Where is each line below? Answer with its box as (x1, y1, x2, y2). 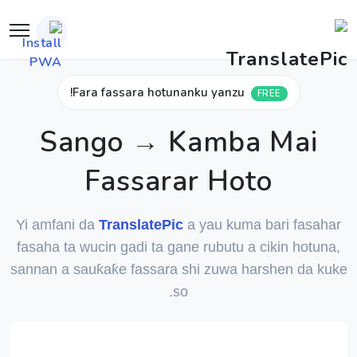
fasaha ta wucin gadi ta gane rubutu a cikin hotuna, (17, 239, 340, 255)
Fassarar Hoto (84, 163, 273, 200)
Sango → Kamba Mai (39, 124, 318, 161)
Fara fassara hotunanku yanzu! (72, 84, 245, 100)
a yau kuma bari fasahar (183, 217, 341, 233)
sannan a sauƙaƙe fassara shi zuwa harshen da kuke (10, 261, 347, 277)
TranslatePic (99, 217, 183, 233)
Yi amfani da (16, 217, 99, 233)
